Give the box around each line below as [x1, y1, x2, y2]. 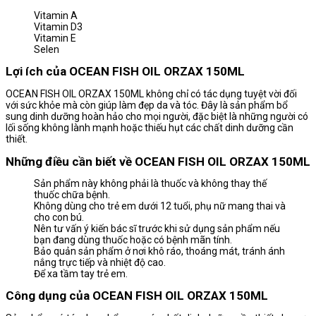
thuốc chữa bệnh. [34, 189, 110, 201]
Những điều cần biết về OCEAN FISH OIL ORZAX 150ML [6, 154, 310, 169]
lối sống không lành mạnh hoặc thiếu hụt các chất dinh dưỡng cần [6, 122, 293, 134]
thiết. [6, 133, 28, 145]
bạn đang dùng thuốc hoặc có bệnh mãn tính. [34, 234, 232, 246]
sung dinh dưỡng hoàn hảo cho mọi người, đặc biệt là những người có [6, 111, 308, 123]
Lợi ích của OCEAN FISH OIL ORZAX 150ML [6, 64, 245, 79]
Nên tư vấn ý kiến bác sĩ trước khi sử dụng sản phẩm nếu [34, 223, 280, 235]
